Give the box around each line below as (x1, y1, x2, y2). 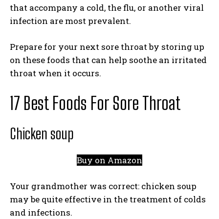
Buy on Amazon (77, 154, 142, 166)
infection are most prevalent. (10, 15, 133, 26)
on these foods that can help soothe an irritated (10, 54, 207, 66)
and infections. (10, 207, 74, 218)
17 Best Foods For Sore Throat (10, 93, 181, 114)
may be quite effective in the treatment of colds (10, 194, 206, 205)
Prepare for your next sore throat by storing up (10, 41, 204, 52)
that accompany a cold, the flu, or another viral (10, 2, 204, 13)
